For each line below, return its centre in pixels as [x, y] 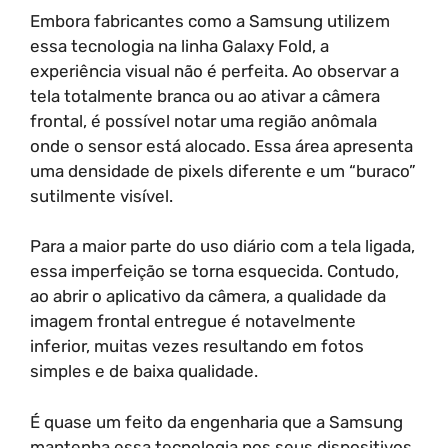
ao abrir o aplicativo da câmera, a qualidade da [208, 296]
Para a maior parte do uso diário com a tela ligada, [222, 246]
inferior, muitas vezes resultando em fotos [197, 346]
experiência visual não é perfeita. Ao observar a [214, 70]
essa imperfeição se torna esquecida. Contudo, [214, 271]
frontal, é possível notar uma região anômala [203, 120]
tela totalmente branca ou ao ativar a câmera [205, 95]
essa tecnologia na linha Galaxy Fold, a [179, 45]
